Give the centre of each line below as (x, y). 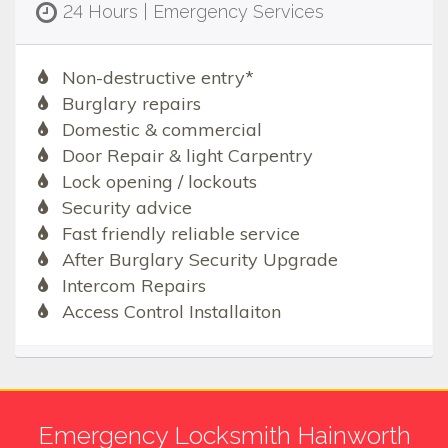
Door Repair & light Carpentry (187, 156)
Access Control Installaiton (171, 312)
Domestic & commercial (161, 130)
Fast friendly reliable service (180, 234)
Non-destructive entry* (157, 78)
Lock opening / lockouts (159, 182)
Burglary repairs (131, 104)
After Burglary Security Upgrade (199, 260)
